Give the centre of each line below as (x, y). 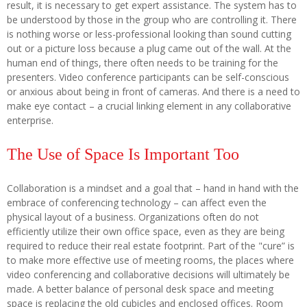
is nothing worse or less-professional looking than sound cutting (149, 34)
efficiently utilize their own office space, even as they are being (146, 231)
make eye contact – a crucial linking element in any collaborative (149, 106)
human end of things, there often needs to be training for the (143, 62)
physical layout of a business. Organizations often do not (133, 217)
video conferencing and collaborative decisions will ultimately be (148, 274)
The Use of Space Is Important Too (123, 154)
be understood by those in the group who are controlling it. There (152, 19)
